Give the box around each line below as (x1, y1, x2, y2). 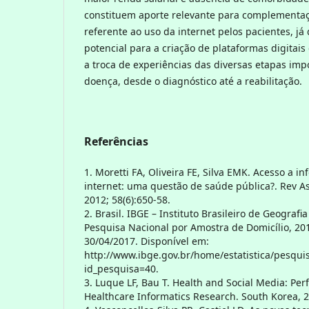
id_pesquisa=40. (84, 261, 159, 275)
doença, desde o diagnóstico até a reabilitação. (84, 74, 302, 88)
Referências (84, 133, 148, 149)
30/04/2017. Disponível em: (84, 234, 209, 248)
